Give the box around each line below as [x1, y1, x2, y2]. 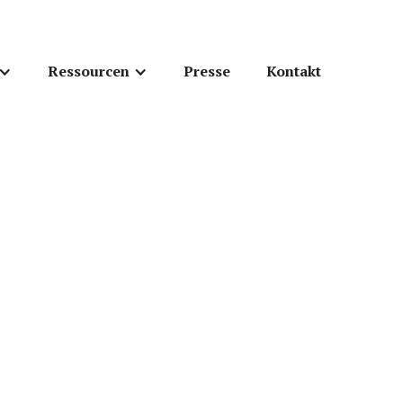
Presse [184, 60, 231, 81]
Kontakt [266, 60, 322, 81]
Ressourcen [48, 60, 130, 81]
